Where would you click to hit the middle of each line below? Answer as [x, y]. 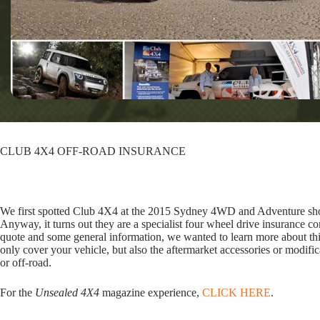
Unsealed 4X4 [69, 292]
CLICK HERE [236, 292]
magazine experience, [152, 292]
